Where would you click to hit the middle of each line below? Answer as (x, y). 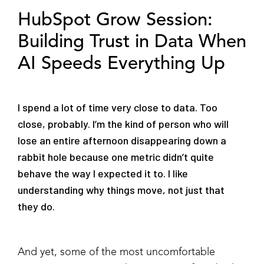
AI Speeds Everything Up (121, 64)
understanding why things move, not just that (121, 189)
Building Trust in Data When (132, 42)
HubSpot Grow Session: (115, 21)
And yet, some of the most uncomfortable (116, 252)
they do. (36, 206)
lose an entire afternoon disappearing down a (122, 140)
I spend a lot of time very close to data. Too (118, 107)
